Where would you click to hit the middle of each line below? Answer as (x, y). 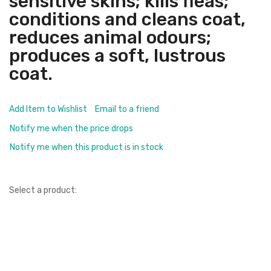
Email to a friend (127, 109)
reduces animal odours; (110, 38)
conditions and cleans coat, (127, 19)
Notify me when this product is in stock (87, 147)
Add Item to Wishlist (48, 109)
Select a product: (43, 190)
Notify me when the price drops (71, 129)
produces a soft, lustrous (117, 56)
